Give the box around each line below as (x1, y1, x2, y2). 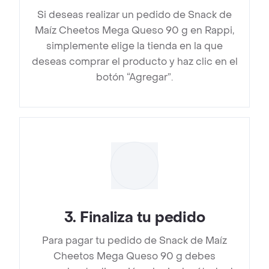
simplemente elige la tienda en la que (46, 40, 223, 53)
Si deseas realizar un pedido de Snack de (37, 8, 232, 22)
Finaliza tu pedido (79, 208, 205, 228)
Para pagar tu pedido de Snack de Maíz (42, 234, 227, 247)
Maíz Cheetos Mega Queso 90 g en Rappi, (35, 24, 234, 37)
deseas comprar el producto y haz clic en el (31, 55, 238, 68)
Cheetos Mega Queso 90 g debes (53, 250, 216, 263)
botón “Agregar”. (96, 71, 173, 84)
